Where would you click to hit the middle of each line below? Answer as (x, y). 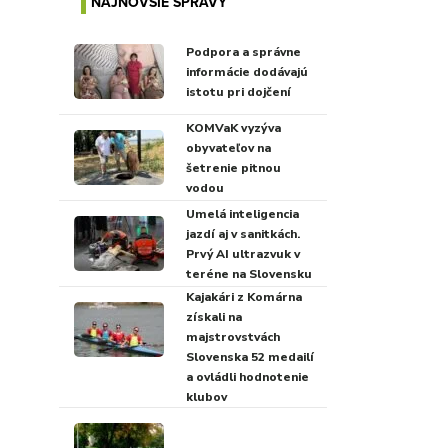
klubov (206, 397)
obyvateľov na (228, 147)
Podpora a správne (243, 51)
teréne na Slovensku (248, 273)
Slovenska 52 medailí (249, 357)
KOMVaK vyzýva (233, 127)
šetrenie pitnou (233, 167)
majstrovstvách (232, 337)
